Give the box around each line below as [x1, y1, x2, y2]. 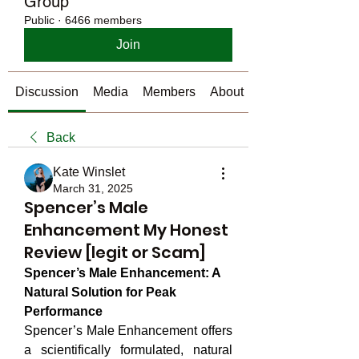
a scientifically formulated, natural [24, 343, 232, 357]
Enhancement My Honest [24, 219, 228, 241]
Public [24, 14, 54, 26]
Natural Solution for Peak [24, 285, 176, 299]
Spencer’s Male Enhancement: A [24, 266, 220, 280]
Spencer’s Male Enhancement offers [24, 324, 232, 337]
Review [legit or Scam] [24, 241, 206, 264]
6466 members [65, 14, 142, 26]
